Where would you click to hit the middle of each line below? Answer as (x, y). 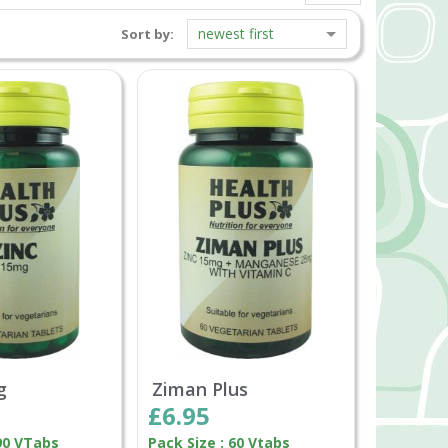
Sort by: (147, 34)
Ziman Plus (199, 389)
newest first (236, 34)
